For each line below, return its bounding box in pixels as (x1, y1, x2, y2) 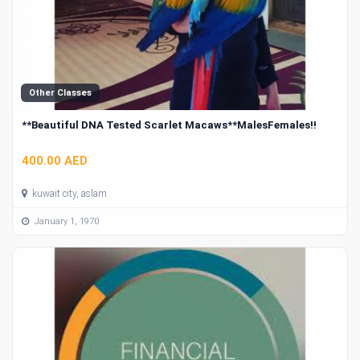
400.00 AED (22, 153, 88, 169)
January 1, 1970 (32, 215, 99, 227)
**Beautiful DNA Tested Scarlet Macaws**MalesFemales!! (22, 118, 317, 131)
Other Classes (29, 87, 92, 98)
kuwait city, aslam (30, 188, 107, 200)
